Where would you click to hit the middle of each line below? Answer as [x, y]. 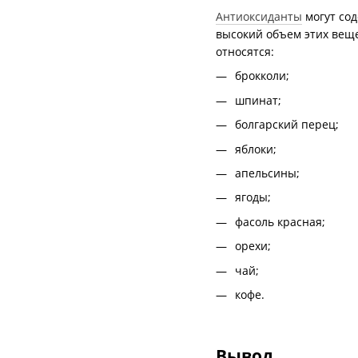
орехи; [253, 246]
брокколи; [262, 76]
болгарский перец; [287, 125]
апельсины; [267, 173]
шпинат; [258, 100]
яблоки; [256, 149]
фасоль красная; [280, 221]
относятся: [245, 52]
